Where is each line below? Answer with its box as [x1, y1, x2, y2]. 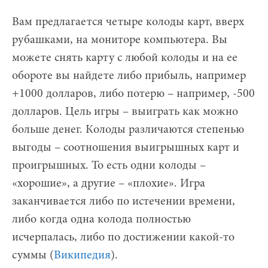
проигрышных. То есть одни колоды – [12, 159, 206, 172]
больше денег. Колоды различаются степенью [12, 123, 244, 136]
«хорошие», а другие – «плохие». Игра [12, 177, 205, 190]
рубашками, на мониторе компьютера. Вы [12, 33, 227, 46]
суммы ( [12, 249, 54, 261]
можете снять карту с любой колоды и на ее [12, 51, 237, 64]
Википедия [54, 249, 111, 261]
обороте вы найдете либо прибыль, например [12, 69, 246, 82]
